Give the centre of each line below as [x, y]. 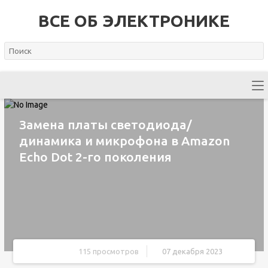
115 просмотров [109, 251]
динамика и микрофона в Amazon [124, 141]
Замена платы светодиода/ [105, 124]
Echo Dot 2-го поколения [95, 157]
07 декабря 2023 [193, 251]
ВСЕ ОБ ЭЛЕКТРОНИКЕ [134, 21]
